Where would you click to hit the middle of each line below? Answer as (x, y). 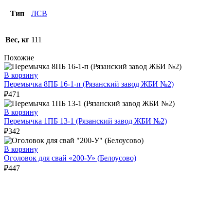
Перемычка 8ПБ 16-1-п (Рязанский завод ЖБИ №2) (89, 84)
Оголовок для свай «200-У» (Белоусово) (70, 158)
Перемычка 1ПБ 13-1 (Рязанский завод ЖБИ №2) (85, 121)
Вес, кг (17, 40)
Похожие (19, 58)
